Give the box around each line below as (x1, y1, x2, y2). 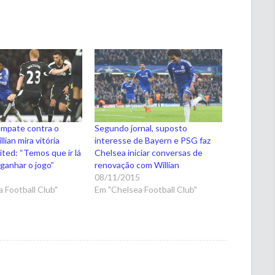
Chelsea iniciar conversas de (95, 147, 203, 158)
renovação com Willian (95, 160, 180, 171)
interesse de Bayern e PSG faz (95, 135, 211, 146)
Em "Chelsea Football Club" (95, 184, 198, 195)
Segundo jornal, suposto (95, 123, 188, 134)
